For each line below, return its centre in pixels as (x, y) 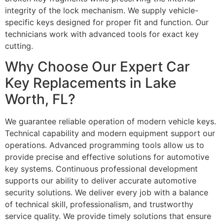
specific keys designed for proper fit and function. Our (107, 22)
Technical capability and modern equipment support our (110, 133)
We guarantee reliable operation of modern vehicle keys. (110, 122)
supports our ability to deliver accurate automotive (101, 181)
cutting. (19, 46)
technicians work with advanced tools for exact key (102, 34)
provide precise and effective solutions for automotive (107, 157)
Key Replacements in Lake (91, 83)
